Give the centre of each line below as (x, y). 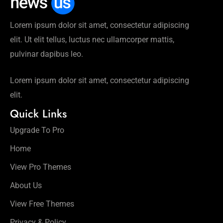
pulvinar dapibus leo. (47, 54)
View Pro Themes (41, 167)
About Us (26, 185)
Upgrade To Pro (37, 130)
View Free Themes (42, 204)
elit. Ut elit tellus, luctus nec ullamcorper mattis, (92, 39)
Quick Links (38, 113)
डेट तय (172, 21)
